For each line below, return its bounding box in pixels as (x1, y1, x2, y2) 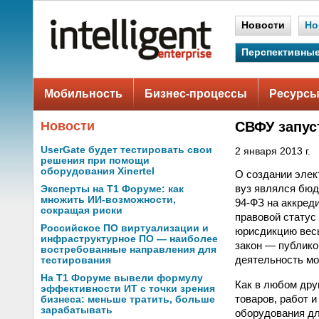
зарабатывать (41, 305, 113, 315)
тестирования (41, 255, 111, 266)
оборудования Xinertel (41, 166, 155, 177)
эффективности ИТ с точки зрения (41, 283, 215, 294)
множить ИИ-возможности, (41, 194, 176, 205)
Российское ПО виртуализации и (41, 223, 209, 234)
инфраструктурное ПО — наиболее (41, 234, 218, 244)
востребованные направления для (41, 244, 216, 255)
